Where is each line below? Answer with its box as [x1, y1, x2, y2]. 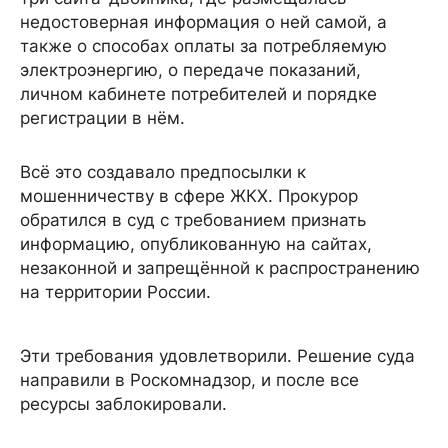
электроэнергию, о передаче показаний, [20, 60, 361, 80]
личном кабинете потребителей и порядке [20, 84, 377, 104]
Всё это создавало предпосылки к [20, 162, 306, 182]
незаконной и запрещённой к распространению [20, 258, 420, 278]
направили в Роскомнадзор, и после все [20, 370, 359, 390]
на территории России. [20, 282, 211, 302]
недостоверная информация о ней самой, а [20, 12, 387, 32]
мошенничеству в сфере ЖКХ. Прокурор [20, 186, 358, 206]
